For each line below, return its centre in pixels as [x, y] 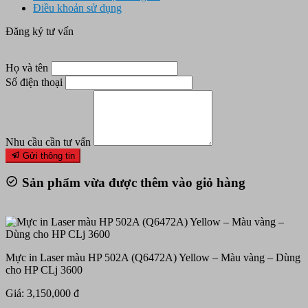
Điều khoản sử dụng [77, 8]
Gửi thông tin [47, 155]
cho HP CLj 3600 [44, 270]
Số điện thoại [34, 82]
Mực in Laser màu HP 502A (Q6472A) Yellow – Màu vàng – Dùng [153, 258]
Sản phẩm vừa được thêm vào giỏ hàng [132, 183]
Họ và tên [27, 67]
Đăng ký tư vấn [40, 31]
